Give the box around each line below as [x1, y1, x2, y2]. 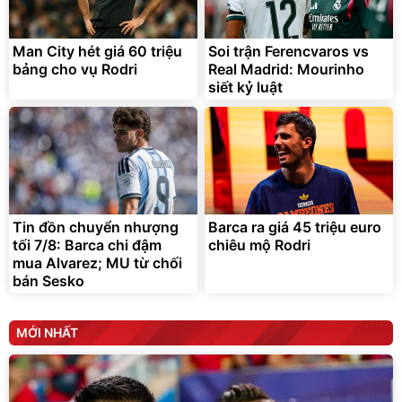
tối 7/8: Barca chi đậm [13, 236, 162, 255]
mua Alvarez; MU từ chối [13, 254, 182, 273]
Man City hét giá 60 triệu [13, 42, 182, 61]
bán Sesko [13, 272, 84, 291]
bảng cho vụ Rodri [13, 60, 137, 79]
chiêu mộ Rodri [208, 236, 310, 255]
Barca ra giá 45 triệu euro [208, 218, 381, 237]
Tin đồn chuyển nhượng [13, 218, 179, 237]
